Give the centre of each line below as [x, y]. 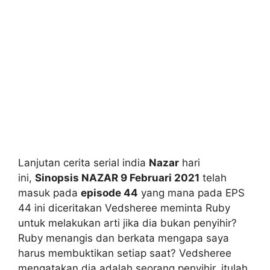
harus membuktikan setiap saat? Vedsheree [125, 253]
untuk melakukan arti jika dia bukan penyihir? [127, 223]
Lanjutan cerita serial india [83, 163]
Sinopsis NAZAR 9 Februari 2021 [117, 178]
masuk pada [49, 193]
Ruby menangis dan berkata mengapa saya [124, 238]
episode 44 [109, 193]
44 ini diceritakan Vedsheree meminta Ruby [124, 208]
